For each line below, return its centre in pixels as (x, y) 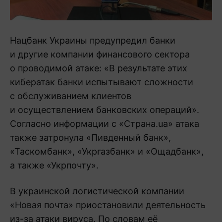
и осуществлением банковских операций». (105, 110)
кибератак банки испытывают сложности (102, 82)
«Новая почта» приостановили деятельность (108, 205)
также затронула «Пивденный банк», (90, 137)
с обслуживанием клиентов (71, 96)
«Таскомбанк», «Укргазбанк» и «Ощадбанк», (107, 151)
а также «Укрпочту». (54, 165)
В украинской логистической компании (97, 191)
